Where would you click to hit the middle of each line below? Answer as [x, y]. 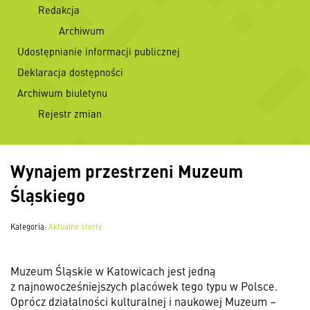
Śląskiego [48, 195]
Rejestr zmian [70, 113]
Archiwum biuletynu [62, 93]
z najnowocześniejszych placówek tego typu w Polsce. [144, 286]
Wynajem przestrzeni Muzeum [127, 171]
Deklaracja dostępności [70, 72]
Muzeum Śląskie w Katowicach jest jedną [113, 271]
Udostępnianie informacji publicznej [99, 51]
